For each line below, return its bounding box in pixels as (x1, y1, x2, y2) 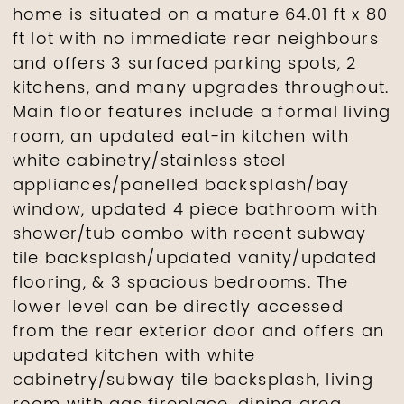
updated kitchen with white (12, 343, 256, 370)
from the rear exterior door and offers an (12, 318, 385, 345)
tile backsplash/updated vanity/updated (12, 245, 378, 272)
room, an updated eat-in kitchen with (12, 124, 349, 151)
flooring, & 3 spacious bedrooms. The (12, 270, 348, 297)
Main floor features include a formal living (12, 99, 391, 126)
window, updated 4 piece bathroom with (12, 197, 379, 224)
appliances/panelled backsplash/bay (12, 172, 350, 199)
